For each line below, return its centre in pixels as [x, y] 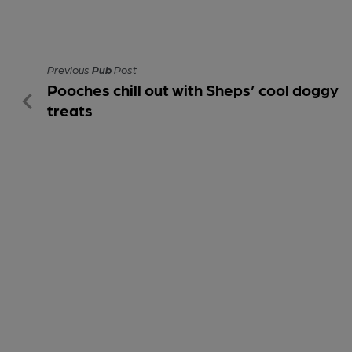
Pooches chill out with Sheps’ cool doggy [193, 90]
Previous [70, 70]
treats [70, 110]
